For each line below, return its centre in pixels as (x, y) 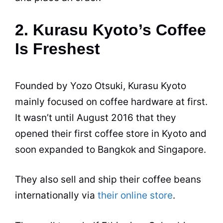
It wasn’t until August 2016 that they (96, 117)
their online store (135, 195)
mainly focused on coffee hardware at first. (111, 102)
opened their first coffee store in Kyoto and (111, 133)
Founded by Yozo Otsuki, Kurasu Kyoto (101, 86)
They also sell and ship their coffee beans (108, 179)
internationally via (56, 195)
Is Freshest (57, 49)
